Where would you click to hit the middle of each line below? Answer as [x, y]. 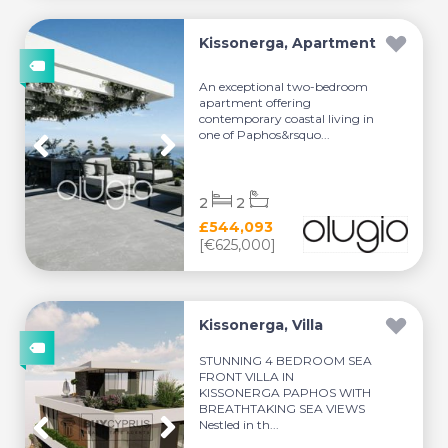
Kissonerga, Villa [261, 325]
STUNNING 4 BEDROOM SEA [286, 360]
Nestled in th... [239, 424]
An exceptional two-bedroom [284, 86]
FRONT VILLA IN [247, 376]
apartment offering [255, 102]
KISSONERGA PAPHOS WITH [285, 392]
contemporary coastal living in [287, 118]
